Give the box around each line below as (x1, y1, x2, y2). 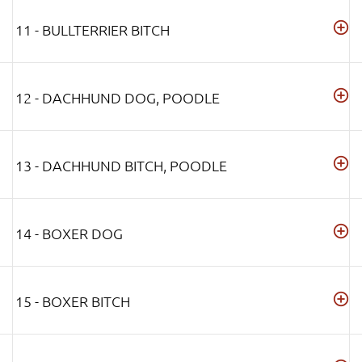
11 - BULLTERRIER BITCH (15, 20, 170, 40)
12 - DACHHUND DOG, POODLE (15, 88, 220, 107)
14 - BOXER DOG (15, 224, 123, 243)
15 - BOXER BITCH (15, 292, 130, 311)
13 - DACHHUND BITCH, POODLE (15, 156, 227, 175)
